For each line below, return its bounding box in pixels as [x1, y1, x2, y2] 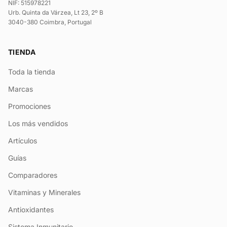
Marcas [8, 85, 33, 93]
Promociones [8, 102, 51, 110]
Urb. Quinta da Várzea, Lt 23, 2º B [8, 9, 103, 16]
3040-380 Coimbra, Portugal [8, 18, 92, 26]
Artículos [8, 136, 37, 145]
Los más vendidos [8, 119, 68, 128]
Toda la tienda [8, 67, 55, 76]
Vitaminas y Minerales [8, 188, 81, 197]
